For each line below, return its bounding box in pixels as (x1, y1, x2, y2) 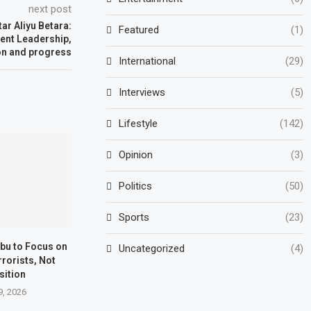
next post (28, 3, 72, 15)
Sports (119, 210, 150, 224)
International (119, 54, 176, 67)
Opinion (119, 148, 153, 161)
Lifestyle (119, 117, 158, 130)
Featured (119, 23, 160, 36)
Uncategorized (119, 242, 185, 255)
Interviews (119, 85, 166, 99)
